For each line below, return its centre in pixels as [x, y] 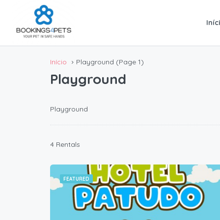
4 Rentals [65, 145]
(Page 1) [129, 62]
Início [58, 62]
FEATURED [76, 179]
